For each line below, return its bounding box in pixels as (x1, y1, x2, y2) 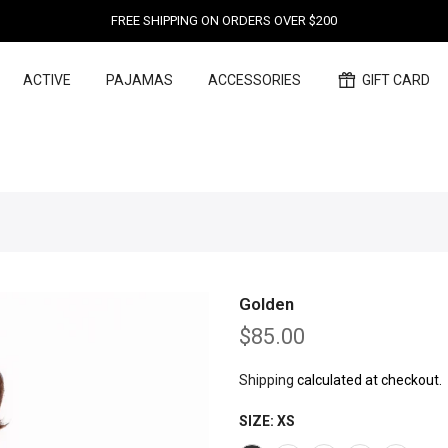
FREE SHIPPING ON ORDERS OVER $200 (111, 13, 337, 28)
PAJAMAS (105, 71, 173, 88)
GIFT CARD (361, 71, 430, 88)
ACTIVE (22, 71, 71, 88)
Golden (239, 294, 294, 314)
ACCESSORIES (207, 71, 301, 88)
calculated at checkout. (294, 372, 442, 388)
